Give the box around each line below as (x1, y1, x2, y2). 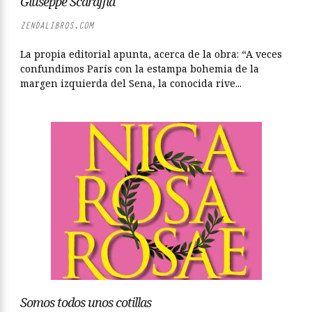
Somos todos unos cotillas (20, 294, 151, 311)
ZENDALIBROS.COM (20, 19, 93, 31)
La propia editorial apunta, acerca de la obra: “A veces (20, 47, 282, 61)
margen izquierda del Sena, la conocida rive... (20, 77, 242, 90)
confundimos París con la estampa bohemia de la (20, 62, 259, 75)
